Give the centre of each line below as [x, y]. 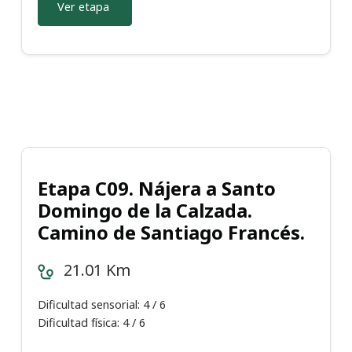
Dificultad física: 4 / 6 [92, 323]
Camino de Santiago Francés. [171, 233]
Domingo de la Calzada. [145, 211]
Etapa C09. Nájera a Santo [157, 189]
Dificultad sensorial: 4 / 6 [102, 305]
